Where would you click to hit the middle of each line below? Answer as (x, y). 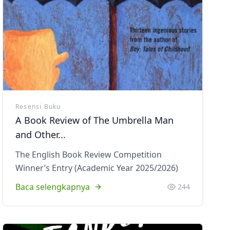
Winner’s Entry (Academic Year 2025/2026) (97, 168)
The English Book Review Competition (89, 155)
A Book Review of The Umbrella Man (94, 120)
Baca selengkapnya (53, 187)
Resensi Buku (38, 107)
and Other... (41, 135)
